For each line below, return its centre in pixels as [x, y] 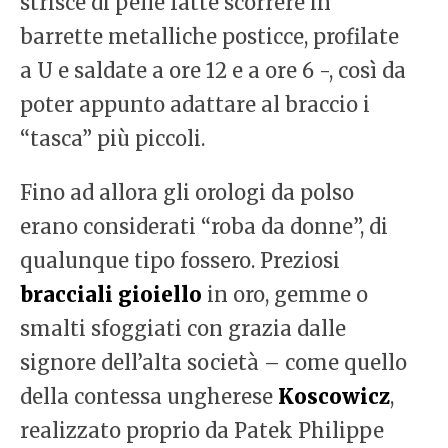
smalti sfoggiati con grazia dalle [183, 329]
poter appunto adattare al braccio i [195, 105]
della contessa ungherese [149, 397]
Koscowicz [334, 397]
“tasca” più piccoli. [112, 139]
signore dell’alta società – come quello [213, 363]
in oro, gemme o [285, 295]
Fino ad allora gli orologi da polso [187, 193]
